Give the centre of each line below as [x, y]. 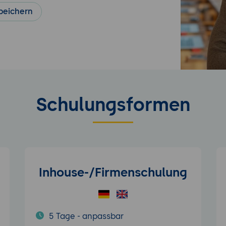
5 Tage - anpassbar [86, 216]
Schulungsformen [113, 105]
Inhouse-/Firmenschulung [113, 172]
